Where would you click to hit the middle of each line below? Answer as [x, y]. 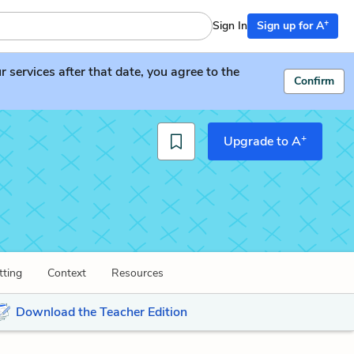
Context [67, 273]
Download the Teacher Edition [101, 312]
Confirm [314, 81]
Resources [137, 273]
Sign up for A [290, 26]
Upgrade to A [262, 141]
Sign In [230, 26]
